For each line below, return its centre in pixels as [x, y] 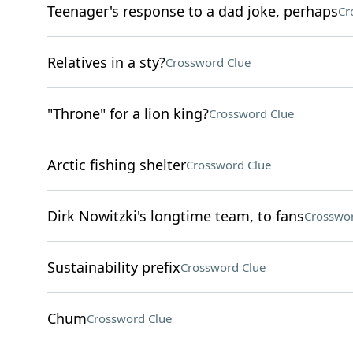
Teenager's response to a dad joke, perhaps [192, 11]
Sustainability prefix [113, 267]
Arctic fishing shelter [116, 165]
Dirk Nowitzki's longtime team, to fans [175, 216]
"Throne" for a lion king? [128, 113]
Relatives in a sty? [106, 62]
